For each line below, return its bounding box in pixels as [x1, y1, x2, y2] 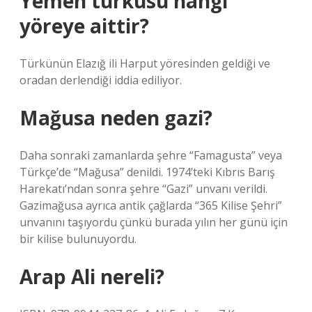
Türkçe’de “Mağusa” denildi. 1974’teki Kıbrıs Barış [19, 164, 275, 180]
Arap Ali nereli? [19, 263, 164, 290]
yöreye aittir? [19, 13, 149, 39]
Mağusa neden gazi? [19, 104, 212, 131]
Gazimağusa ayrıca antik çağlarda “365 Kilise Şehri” [19, 198, 282, 213]
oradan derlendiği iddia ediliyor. [19, 72, 182, 88]
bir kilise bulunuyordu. [19, 231, 136, 247]
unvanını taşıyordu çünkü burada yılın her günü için [19, 214, 288, 230]
